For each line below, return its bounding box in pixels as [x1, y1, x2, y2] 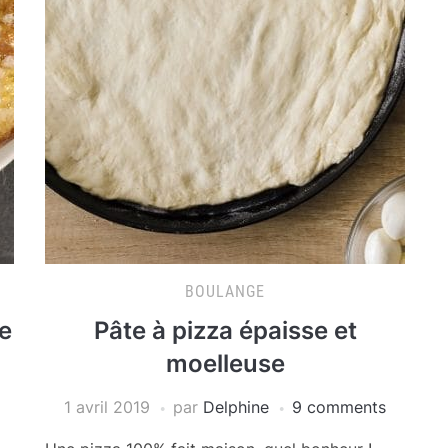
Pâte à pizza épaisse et [93, 316, 357, 345]
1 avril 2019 [64, 397, 151, 417]
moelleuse [165, 349, 285, 378]
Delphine [203, 397, 270, 417]
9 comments [292, 397, 387, 417]
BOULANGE [185, 282, 266, 301]
